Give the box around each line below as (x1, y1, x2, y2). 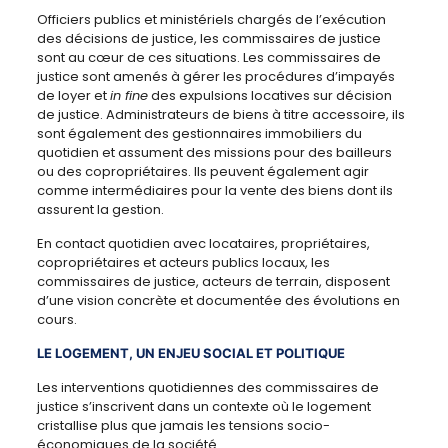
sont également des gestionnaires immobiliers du (36, 124, 362, 143)
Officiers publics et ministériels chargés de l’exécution (36, 10, 386, 29)
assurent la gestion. (36, 200, 164, 219)
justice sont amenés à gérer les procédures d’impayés (36, 67, 395, 86)
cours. (36, 310, 80, 329)
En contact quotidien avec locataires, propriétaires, (36, 234, 370, 253)
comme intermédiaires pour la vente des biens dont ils (36, 181, 393, 200)
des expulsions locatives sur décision (147, 86, 392, 105)
